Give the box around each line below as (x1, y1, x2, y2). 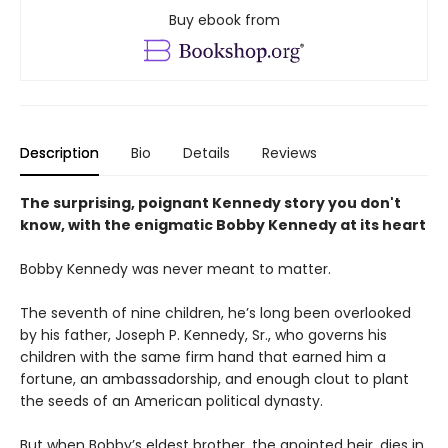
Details (183, 142, 230, 163)
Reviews (262, 142, 317, 163)
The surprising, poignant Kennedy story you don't (20, 192, 401, 213)
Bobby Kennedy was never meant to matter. (20, 258, 331, 279)
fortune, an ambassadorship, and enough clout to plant (20, 368, 409, 389)
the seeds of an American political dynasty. (20, 390, 327, 411)
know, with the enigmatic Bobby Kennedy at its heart (20, 214, 426, 235)
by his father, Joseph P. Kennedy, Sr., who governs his (20, 324, 387, 345)
